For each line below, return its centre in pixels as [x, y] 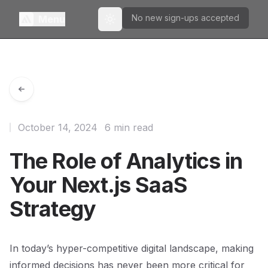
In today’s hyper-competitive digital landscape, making [132, 248]
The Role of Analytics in [126, 161]
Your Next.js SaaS [98, 185]
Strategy [53, 209]
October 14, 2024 [58, 127]
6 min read [129, 127]
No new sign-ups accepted [185, 18]
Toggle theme [137, 24]
